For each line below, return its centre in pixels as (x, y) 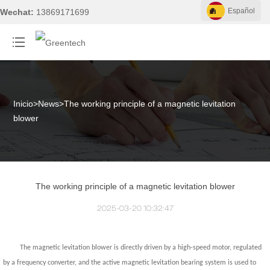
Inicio (24, 104)
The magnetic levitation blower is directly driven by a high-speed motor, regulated (140, 248)
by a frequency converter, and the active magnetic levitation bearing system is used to (129, 263)
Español (241, 11)
